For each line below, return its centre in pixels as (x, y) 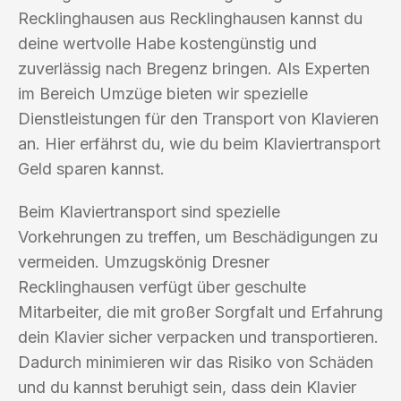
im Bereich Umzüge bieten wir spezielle (163, 93)
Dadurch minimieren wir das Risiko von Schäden (196, 362)
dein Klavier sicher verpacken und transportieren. (198, 337)
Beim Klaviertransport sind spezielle (149, 211)
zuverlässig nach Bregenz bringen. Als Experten (194, 68)
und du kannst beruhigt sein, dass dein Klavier (187, 387)
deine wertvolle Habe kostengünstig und (167, 43)
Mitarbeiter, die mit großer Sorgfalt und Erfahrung (200, 311)
